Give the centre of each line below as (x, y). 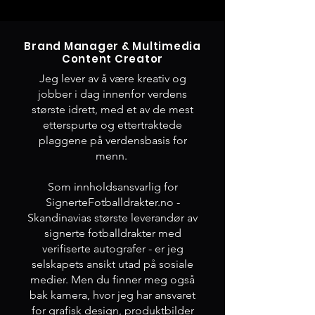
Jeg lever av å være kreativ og (112, 78)
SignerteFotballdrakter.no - (112, 202)
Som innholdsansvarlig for (112, 187)
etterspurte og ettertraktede (112, 125)
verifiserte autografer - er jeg (112, 249)
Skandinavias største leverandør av (112, 218)
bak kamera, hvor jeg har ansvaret (112, 295)
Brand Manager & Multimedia (112, 46)
